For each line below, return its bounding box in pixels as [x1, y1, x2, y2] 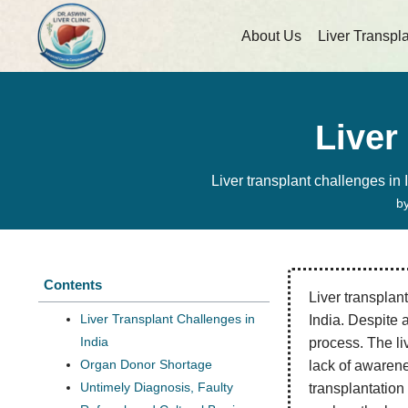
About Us [241, 27, 302, 44]
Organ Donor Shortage [80, 357, 212, 372]
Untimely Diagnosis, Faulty [80, 380, 233, 394]
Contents [44, 277, 102, 292]
